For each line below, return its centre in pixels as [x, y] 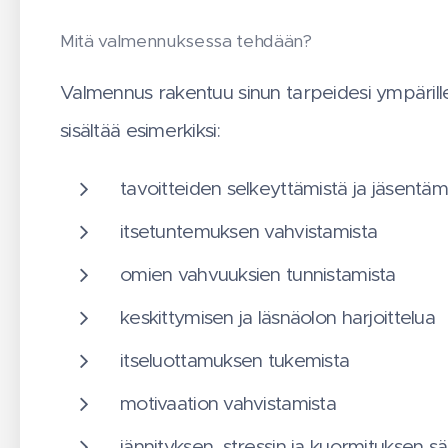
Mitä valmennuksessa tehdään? [186, 41]
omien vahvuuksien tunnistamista [258, 274]
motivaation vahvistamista [228, 403]
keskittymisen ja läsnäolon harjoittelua [277, 317]
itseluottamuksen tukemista [235, 360]
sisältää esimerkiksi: [140, 130]
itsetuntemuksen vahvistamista [249, 231]
